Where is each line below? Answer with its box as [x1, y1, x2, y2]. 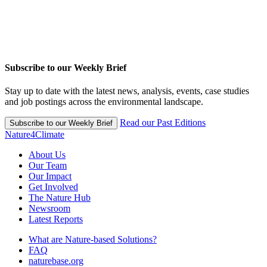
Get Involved [29, 182, 78, 193]
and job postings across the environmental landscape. [5, 97, 203, 107]
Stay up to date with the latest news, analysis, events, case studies [5, 86, 249, 97]
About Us [29, 150, 66, 160]
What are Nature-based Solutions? [29, 234, 157, 245]
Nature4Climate [5, 129, 64, 140]
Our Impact [29, 171, 72, 182]
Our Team [29, 160, 67, 171]
